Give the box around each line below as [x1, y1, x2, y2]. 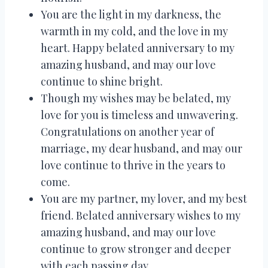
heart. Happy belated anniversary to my [41, 40, 234, 55]
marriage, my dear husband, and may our [41, 141, 242, 156]
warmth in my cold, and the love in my [41, 23, 228, 38]
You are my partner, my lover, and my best [41, 191, 247, 206]
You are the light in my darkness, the [41, 7, 221, 22]
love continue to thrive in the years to [41, 157, 226, 172]
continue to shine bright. [41, 74, 163, 89]
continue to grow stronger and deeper [41, 241, 231, 256]
